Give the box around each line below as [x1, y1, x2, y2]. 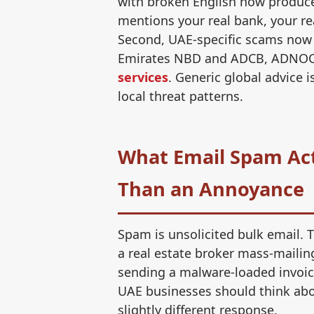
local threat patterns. [118, 87, 243, 104]
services [118, 68, 168, 86]
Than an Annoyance [118, 175, 304, 202]
